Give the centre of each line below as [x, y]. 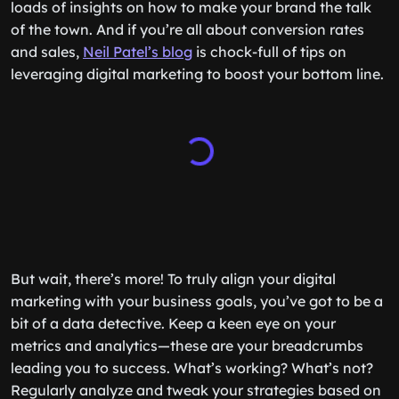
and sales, [47, 52]
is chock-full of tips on [269, 52]
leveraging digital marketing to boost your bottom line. [197, 74]
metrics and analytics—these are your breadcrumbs [187, 346]
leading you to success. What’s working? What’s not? [192, 368]
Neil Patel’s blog [138, 52]
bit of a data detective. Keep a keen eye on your [173, 323]
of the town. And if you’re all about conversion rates [187, 29]
